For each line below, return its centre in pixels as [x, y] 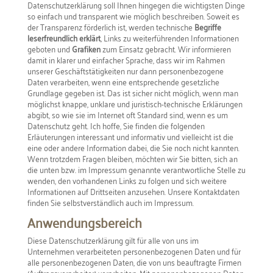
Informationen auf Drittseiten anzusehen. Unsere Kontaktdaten [133, 191]
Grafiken [86, 48]
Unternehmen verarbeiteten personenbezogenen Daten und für [134, 251]
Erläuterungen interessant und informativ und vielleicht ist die [130, 136]
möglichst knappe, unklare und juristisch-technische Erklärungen [135, 103]
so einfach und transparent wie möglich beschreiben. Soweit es [133, 16]
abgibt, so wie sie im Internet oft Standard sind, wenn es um [127, 114]
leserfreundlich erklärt [64, 37]
